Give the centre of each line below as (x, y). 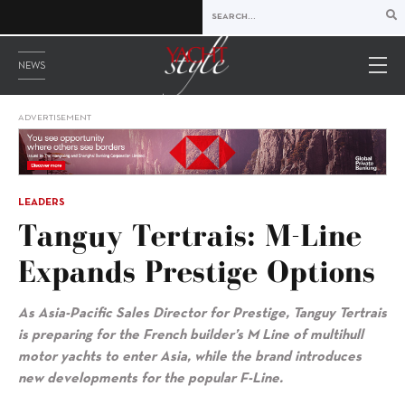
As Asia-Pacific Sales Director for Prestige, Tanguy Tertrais (202, 314)
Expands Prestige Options (197, 272)
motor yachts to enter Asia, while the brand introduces (190, 358)
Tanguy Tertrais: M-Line (190, 235)
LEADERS (42, 203)
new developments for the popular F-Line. (151, 379)
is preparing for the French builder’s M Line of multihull (191, 336)
